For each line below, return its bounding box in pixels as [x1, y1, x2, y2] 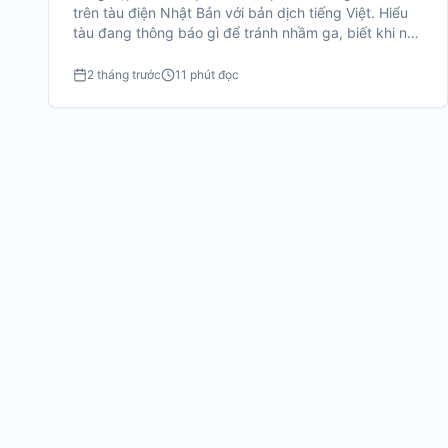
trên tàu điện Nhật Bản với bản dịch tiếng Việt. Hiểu [73, 4, 408, 21]
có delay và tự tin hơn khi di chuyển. [73, 44, 310, 61]
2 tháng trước [87, 67, 161, 82]
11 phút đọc [175, 67, 239, 82]
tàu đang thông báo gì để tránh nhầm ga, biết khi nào [73, 24, 423, 41]
